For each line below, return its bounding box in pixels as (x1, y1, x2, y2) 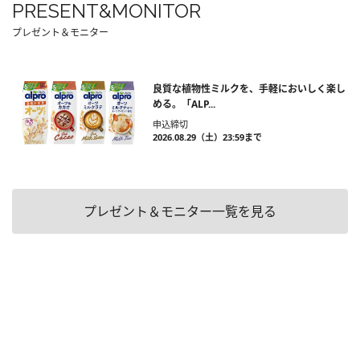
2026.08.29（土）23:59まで (153, 130, 262, 143)
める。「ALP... (153, 96, 215, 111)
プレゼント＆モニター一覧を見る (84, 202, 276, 220)
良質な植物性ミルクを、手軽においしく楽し (153, 81, 346, 96)
